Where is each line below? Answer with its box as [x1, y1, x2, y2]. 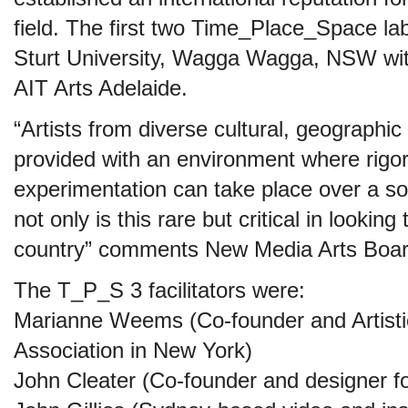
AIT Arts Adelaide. [14, 76, 188, 100]
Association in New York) [14, 338, 252, 362]
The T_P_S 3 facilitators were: [14, 278, 305, 302]
